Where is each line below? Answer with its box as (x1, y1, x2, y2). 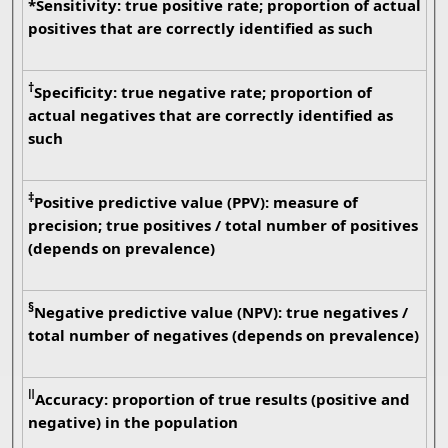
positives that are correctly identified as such (238, 18, 373, 39)
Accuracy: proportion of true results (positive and (34, 389, 112, 410)
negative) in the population (27, 412, 238, 433)
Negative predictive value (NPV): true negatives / (33, 302, 108, 323)
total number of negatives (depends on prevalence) (305, 325, 419, 346)
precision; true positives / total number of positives (27, 215, 331, 236)
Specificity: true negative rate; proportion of (33, 82, 121, 103)
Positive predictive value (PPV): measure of (33, 192, 98, 213)
